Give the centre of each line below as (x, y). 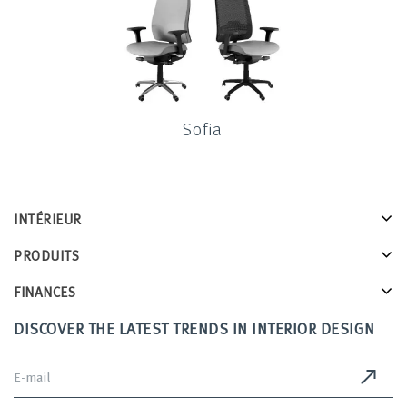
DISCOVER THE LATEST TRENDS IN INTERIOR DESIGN (194, 329)
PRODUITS (46, 256)
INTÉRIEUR (48, 219)
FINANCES (45, 292)
